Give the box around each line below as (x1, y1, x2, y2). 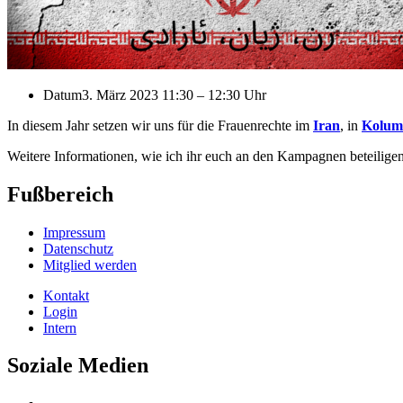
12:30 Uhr (208, 86, 266, 103)
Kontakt (43, 287, 89, 303)
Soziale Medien (7, 354, 148, 378)
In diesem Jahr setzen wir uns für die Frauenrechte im (7, 117, 313, 133)
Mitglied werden (43, 256, 137, 273)
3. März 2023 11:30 (82, 86, 193, 103)
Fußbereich (7, 182, 113, 206)
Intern (43, 319, 76, 336)
